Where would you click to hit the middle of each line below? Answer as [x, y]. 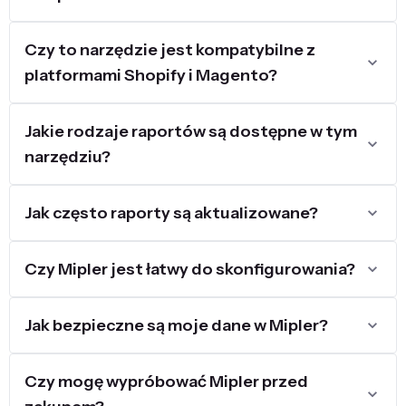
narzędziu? [68, 157]
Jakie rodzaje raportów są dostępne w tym [191, 131]
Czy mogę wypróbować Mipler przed [166, 382]
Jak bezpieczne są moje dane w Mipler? [176, 325]
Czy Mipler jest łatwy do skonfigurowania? [190, 269]
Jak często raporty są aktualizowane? [171, 213]
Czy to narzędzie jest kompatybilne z [170, 50]
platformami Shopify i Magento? [151, 75]
